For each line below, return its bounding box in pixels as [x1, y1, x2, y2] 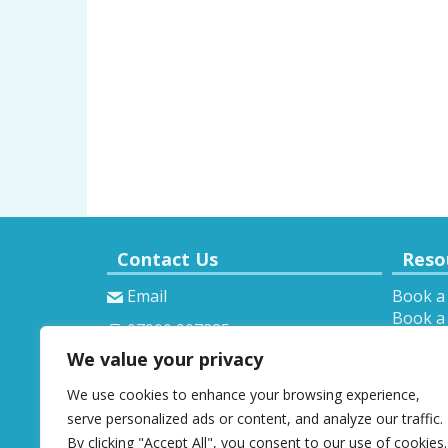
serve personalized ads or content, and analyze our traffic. [67, 409, 443, 428]
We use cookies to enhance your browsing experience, [67, 385, 420, 404]
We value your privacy [67, 347, 263, 371]
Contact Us [117, 246, 218, 271]
